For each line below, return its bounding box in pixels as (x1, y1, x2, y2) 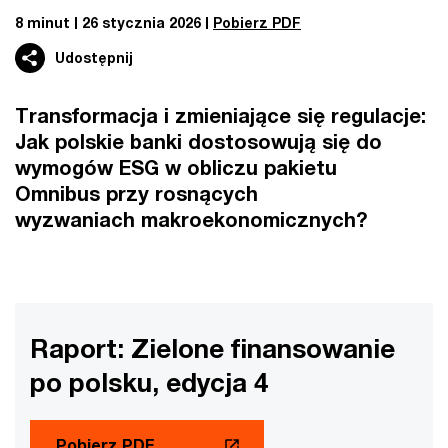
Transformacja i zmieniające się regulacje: (15, 104, 426, 127)
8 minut (15, 14, 70, 31)
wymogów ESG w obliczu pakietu (15, 156, 337, 179)
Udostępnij (55, 49, 133, 66)
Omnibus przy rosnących (15, 182, 258, 205)
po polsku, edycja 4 (30, 367, 268, 398)
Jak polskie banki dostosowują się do (15, 130, 382, 153)
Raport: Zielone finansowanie (30, 333, 395, 364)
